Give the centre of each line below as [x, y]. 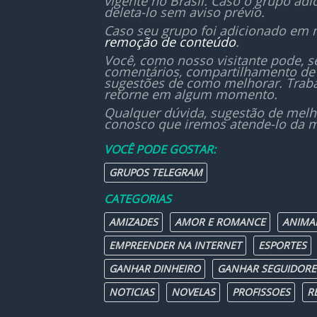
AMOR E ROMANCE [220, 222]
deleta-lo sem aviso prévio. [184, 12]
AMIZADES [133, 222]
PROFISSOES [261, 292]
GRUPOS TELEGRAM [156, 172]
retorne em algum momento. [191, 94]
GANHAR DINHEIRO [155, 269]
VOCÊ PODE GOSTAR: [160, 149]
